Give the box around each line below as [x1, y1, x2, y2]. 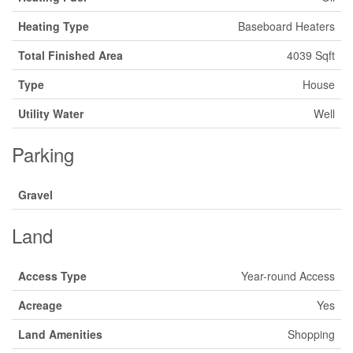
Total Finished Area [18, 46, 123, 63]
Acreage [18, 296, 62, 313]
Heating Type [18, 17, 89, 34]
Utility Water [18, 105, 84, 121]
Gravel [18, 186, 53, 203]
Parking [12, 139, 74, 168]
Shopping [288, 325, 335, 342]
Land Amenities [18, 325, 102, 342]
